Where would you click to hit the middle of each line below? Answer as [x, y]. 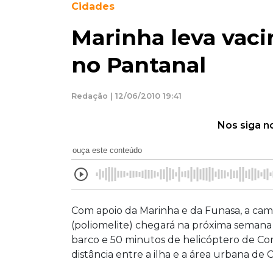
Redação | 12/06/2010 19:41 [126, 96]
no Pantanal [139, 65]
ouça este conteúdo [107, 150]
